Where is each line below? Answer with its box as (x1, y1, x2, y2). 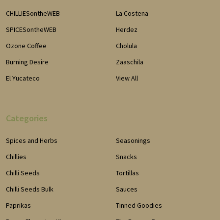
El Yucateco (6, 73, 40, 82)
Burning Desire (6, 57, 49, 66)
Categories (6, 112, 48, 124)
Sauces (116, 184, 137, 193)
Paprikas (6, 200, 31, 210)
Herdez (116, 25, 137, 34)
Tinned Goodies (116, 200, 162, 210)
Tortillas (116, 168, 139, 177)
